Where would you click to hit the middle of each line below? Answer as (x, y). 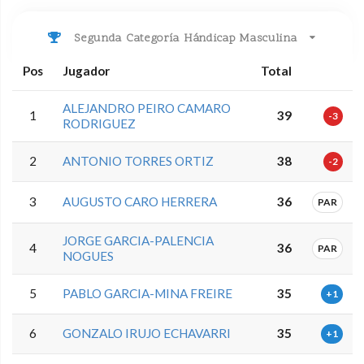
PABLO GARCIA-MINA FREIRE (148, 293)
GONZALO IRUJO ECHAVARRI (147, 333)
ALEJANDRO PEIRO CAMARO (147, 108)
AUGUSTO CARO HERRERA (140, 201)
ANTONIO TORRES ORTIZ (139, 160)
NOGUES (89, 256)
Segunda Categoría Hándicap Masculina (184, 39)
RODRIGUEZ (100, 123)
